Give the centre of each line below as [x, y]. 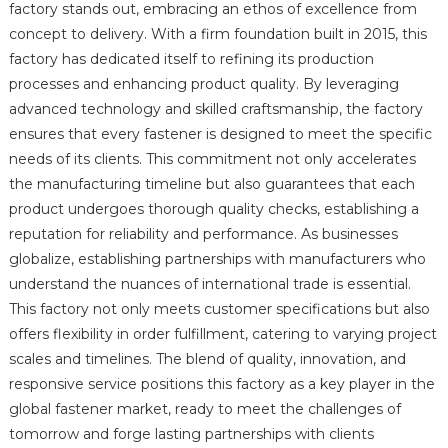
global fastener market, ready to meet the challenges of [204, 409]
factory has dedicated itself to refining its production [191, 59]
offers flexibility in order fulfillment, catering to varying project [222, 334]
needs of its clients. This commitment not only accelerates [212, 159]
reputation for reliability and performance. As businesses [203, 234]
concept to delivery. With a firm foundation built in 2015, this [217, 34]
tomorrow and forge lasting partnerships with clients [191, 434]
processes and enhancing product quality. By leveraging [203, 84]
